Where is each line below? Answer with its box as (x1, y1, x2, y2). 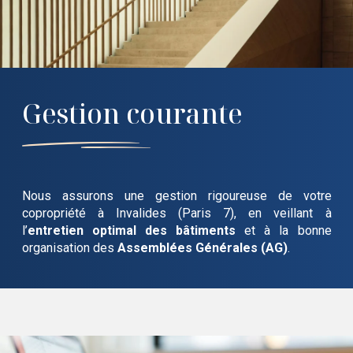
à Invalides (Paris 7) (97, 206, 235, 221)
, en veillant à (234, 206, 332, 221)
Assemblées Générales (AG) (117, 240, 288, 256)
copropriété (21, 206, 98, 221)
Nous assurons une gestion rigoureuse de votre (21, 188, 332, 204)
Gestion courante (21, 95, 243, 132)
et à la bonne (235, 223, 332, 239)
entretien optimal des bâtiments (27, 223, 236, 239)
